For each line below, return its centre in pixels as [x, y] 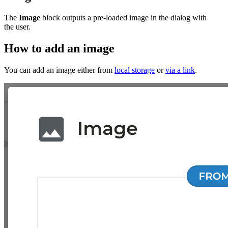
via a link [180, 70]
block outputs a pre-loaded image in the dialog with [123, 17]
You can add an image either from [59, 70]
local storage [135, 70]
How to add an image [59, 48]
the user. [17, 26]
